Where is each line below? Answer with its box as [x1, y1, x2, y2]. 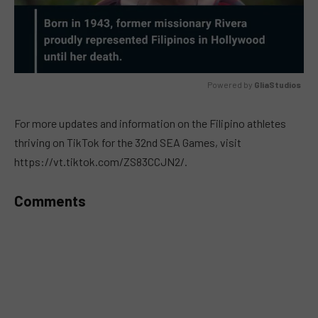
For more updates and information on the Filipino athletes [14, 116, 286, 130]
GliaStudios [254, 79, 301, 90]
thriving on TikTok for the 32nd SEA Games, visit [14, 135, 241, 149]
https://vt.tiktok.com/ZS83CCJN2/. [14, 154, 187, 168]
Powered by [207, 79, 254, 90]
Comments [14, 192, 86, 210]
